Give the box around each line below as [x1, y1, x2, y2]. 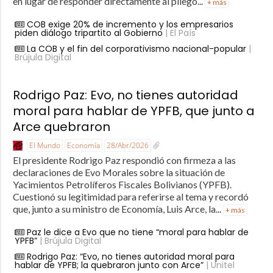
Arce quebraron [12, 118, 110, 136]
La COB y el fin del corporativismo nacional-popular [26, 43, 246, 55]
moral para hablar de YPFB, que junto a [12, 102, 255, 120]
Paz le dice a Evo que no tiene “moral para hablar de [26, 226, 249, 239]
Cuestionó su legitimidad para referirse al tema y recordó [12, 191, 249, 203]
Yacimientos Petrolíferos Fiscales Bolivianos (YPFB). [12, 179, 232, 191]
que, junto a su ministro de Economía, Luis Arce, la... [12, 203, 223, 215]
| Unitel [203, 259, 235, 272]
